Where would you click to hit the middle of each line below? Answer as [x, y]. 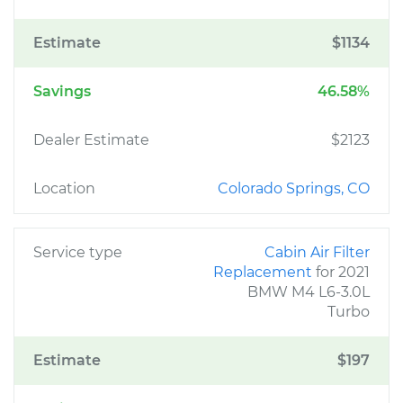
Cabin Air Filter [317, 252]
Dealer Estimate [91, 140]
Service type [78, 252]
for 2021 [343, 272]
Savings [62, 91]
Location [64, 188]
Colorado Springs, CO [294, 188]
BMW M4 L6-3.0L [309, 292]
